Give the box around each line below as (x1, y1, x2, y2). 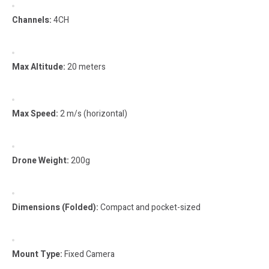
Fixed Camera (62, 247, 115, 261)
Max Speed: (12, 107, 58, 120)
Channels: (12, 13, 52, 26)
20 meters (65, 60, 106, 73)
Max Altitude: (12, 60, 65, 73)
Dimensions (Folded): (12, 201, 98, 214)
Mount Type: (12, 247, 62, 261)
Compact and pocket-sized (98, 201, 201, 214)
